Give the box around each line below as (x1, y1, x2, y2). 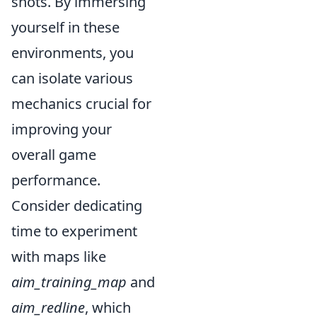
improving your (11, 120, 112, 139)
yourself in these (11, 18, 120, 37)
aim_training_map (11, 272, 127, 292)
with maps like (11, 247, 106, 266)
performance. (11, 171, 100, 190)
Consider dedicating (11, 196, 142, 215)
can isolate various (11, 69, 133, 88)
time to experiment (11, 221, 137, 241)
